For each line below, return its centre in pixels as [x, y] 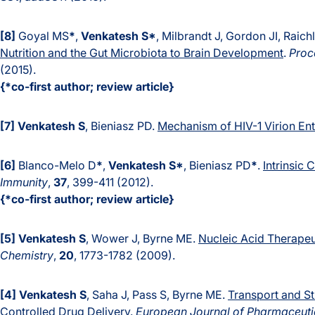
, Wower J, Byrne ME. [142, 239]
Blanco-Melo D [56, 166]
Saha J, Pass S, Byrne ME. [160, 295]
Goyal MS [42, 36]
